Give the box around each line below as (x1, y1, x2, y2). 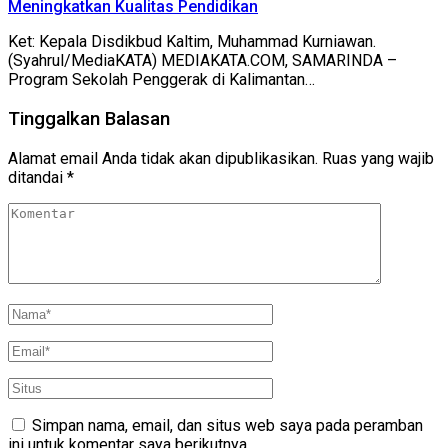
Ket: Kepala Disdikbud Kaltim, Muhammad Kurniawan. (8, 32, 376, 52)
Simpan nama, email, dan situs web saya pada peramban (32, 415, 423, 435)
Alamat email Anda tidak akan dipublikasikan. (8, 148, 318, 168)
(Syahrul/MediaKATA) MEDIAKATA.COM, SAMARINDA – (8, 51, 397, 71)
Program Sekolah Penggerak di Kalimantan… (8, 70, 315, 90)
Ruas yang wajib (322, 148, 434, 168)
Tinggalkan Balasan (8, 108, 170, 131)
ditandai (8, 167, 67, 187)
